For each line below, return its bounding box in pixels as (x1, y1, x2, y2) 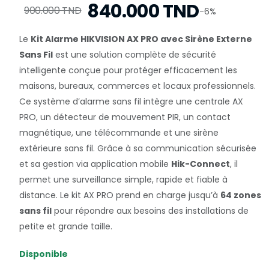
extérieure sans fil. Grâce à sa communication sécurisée (19, 142, 256, 154)
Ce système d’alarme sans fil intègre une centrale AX (19, 95, 243, 107)
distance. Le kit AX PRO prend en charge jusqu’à (19, 189, 220, 201)
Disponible (19, 248, 68, 260)
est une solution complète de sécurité (53, 49, 216, 61)
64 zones (220, 189, 261, 201)
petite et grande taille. (19, 220, 112, 232)
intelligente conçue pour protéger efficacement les (19, 64, 237, 76)
